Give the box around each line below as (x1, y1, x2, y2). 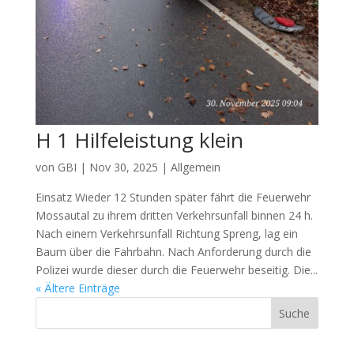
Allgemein (170, 159, 220, 175)
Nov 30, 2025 (88, 159, 158, 175)
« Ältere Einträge (35, 280, 120, 296)
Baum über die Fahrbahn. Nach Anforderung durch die (35, 243, 311, 259)
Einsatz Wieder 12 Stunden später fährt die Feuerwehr (35, 189, 311, 205)
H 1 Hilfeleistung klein (35, 125, 243, 154)
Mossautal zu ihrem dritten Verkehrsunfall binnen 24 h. (35, 207, 313, 223)
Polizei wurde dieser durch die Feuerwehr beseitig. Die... (35, 262, 318, 277)
